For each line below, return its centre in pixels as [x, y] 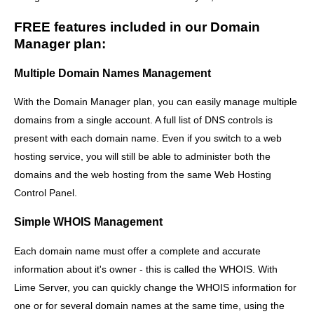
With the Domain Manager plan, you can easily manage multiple [156, 101]
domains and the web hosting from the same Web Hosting [143, 174]
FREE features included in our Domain [137, 27]
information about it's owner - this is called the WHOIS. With [146, 269]
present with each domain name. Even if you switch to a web [148, 138]
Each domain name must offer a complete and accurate [137, 251]
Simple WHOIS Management [88, 222]
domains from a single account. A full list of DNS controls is [143, 120]
